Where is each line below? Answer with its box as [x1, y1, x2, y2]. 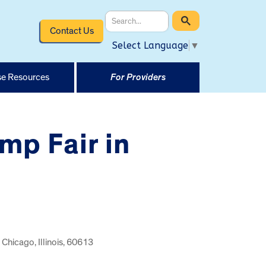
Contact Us [49, 26, 94, 36]
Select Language [112, 39, 188, 51]
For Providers [110, 72, 166, 82]
